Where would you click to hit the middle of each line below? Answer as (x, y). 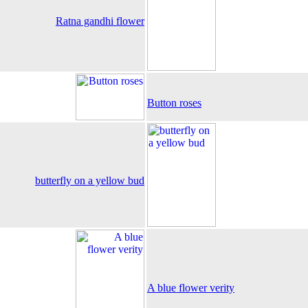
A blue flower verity (191, 288)
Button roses (174, 103)
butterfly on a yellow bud (90, 180)
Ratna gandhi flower (100, 21)
